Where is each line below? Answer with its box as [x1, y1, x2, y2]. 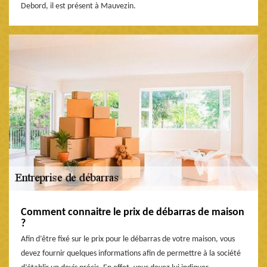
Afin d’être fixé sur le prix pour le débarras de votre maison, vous [21, 234, 235, 244]
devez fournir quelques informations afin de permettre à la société [21, 249, 241, 258]
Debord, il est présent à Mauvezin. [21, 1, 136, 11]
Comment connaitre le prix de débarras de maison [21, 206, 244, 218]
